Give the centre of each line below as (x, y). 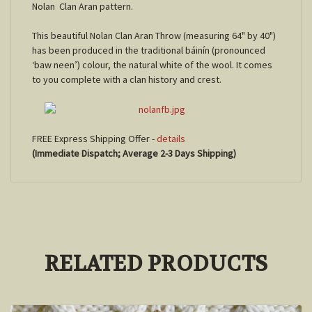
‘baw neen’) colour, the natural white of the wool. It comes (152, 65)
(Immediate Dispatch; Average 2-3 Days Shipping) (134, 154)
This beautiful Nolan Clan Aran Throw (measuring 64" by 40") (154, 36)
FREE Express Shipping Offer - (94, 139)
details (171, 139)
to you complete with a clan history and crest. (128, 80)
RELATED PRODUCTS (156, 265)
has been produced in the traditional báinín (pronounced (149, 50)
